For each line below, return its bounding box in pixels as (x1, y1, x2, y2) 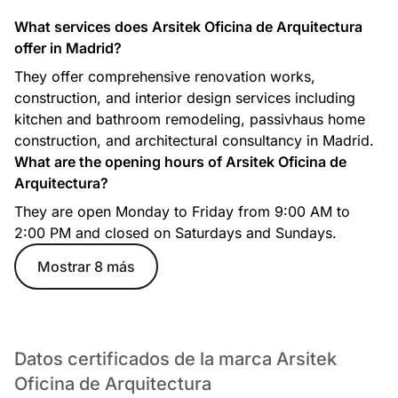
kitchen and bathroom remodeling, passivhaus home (14, 110, 365, 128)
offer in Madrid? (14, 39, 122, 57)
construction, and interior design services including (14, 89, 355, 107)
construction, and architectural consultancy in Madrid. (14, 131, 374, 149)
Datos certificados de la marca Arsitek (14, 348, 337, 370)
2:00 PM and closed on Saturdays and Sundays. (14, 224, 337, 242)
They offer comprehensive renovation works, (14, 68, 315, 85)
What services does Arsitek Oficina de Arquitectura (14, 18, 362, 36)
